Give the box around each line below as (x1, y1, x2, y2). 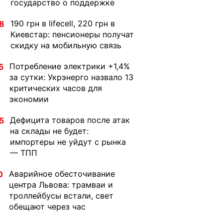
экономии (9, 94, 49, 104)
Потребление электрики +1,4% (9, 61, 130, 71)
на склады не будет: (10, 126, 89, 136)
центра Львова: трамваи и (9, 180, 113, 190)
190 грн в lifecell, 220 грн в (10, 18, 115, 28)
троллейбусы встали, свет (9, 191, 113, 201)
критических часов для (9, 83, 102, 93)
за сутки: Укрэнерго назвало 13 (9, 72, 133, 82)
